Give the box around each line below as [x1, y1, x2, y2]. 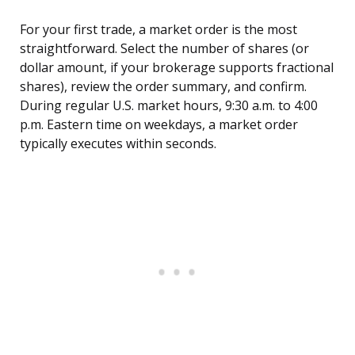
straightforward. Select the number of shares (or [20, 40, 309, 58]
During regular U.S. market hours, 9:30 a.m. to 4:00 [20, 97, 318, 115]
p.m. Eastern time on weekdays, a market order [20, 116, 298, 134]
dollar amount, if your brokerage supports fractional [20, 59, 334, 77]
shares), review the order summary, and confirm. [20, 78, 307, 96]
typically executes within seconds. [20, 135, 216, 153]
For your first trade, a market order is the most [20, 21, 297, 39]
